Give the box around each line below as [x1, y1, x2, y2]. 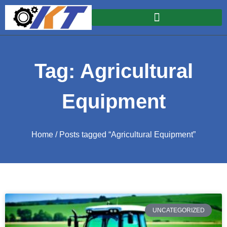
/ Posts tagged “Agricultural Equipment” [53, 130, 196, 139]
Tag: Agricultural [34, 60, 193, 83]
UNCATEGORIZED [152, 207, 205, 214]
